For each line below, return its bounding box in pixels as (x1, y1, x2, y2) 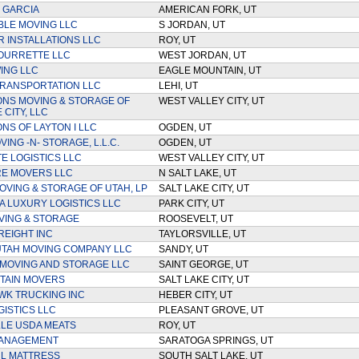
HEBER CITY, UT (158, 289, 237, 301)
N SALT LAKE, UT (158, 167, 241, 179)
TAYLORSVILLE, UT (158, 228, 251, 240)
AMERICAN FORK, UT (158, 4, 261, 15)
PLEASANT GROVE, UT (158, 305, 268, 316)
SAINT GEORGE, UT (158, 259, 253, 270)
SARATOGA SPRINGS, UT (158, 335, 278, 346)
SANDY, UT (158, 244, 213, 255)
